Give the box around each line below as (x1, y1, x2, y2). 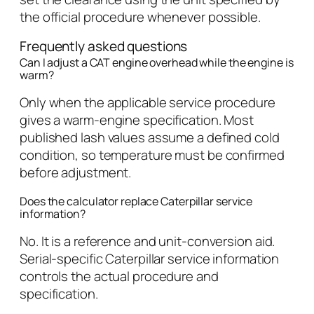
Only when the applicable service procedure (20, 93, 275, 112)
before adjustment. (20, 163, 132, 182)
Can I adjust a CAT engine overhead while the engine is (20, 54, 294, 70)
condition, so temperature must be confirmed (20, 146, 285, 165)
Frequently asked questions (20, 36, 188, 55)
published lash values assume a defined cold (20, 128, 280, 147)
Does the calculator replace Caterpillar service (20, 193, 253, 209)
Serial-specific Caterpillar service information (20, 250, 280, 268)
